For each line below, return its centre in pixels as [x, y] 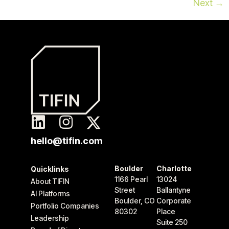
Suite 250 [172, 222]
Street [125, 190]
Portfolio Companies [65, 206]
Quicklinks [50, 169]
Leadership [50, 218]
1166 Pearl [131, 179]
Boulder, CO [135, 201]
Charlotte [174, 169]
